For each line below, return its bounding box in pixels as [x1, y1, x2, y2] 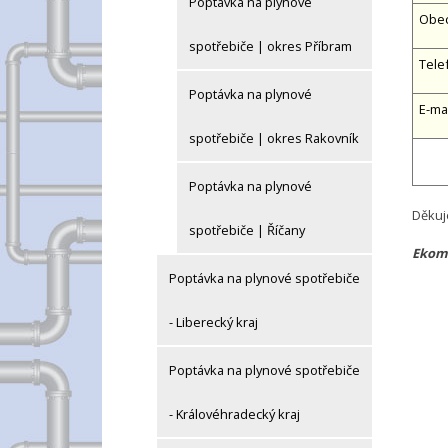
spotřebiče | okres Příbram [189, 37, 352, 56]
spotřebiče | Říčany [189, 221, 305, 240]
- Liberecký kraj [169, 313, 258, 332]
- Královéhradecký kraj [169, 405, 300, 424]
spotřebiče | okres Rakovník [189, 129, 359, 148]
